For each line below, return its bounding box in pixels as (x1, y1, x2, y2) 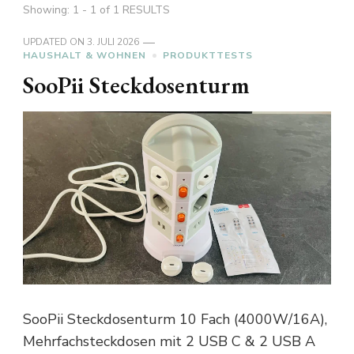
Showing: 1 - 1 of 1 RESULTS (23, 2, 170, 17)
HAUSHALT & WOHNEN (23, 49, 146, 62)
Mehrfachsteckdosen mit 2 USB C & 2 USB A (23, 332, 315, 352)
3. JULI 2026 (87, 36, 139, 48)
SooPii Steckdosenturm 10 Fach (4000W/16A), (23, 310, 327, 330)
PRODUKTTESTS (163, 49, 253, 62)
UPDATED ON (23, 36, 87, 48)
